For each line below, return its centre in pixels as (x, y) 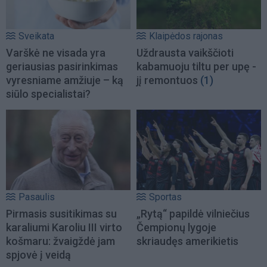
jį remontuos (167, 80)
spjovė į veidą (38, 254)
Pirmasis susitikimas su (61, 213)
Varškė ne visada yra (56, 53)
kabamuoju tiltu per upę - (196, 67)
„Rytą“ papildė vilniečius (193, 213)
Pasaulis (37, 197)
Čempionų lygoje (176, 227)
